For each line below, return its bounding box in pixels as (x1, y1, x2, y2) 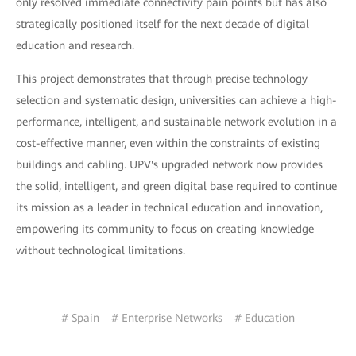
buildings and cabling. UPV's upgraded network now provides (16, 158, 323, 171)
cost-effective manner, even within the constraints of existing (16, 137, 320, 149)
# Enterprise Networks (111, 311, 222, 324)
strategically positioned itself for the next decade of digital (16, 17, 309, 30)
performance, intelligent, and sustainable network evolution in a (16, 115, 337, 128)
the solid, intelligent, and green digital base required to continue (16, 180, 337, 192)
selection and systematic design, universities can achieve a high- (16, 94, 337, 106)
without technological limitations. (16, 244, 185, 257)
